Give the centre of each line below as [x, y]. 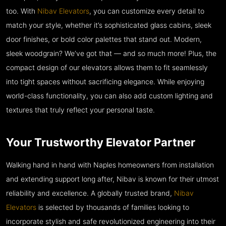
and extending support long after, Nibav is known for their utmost [112, 179]
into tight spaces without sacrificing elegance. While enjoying [105, 82]
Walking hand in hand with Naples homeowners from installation [110, 165]
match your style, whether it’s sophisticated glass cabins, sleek [109, 25]
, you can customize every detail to [147, 11]
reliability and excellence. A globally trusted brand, [90, 193]
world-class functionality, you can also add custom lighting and [109, 96]
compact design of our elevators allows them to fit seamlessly [107, 68]
